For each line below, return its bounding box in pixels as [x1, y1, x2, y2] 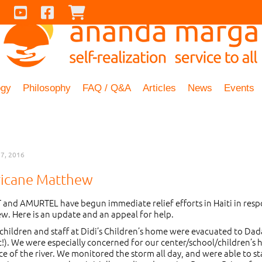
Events [224, 82, 254, 94]
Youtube [32, 5, 68, 17]
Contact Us [5, 5, 51, 17]
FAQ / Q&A [82, 82, 131, 94]
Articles [143, 82, 176, 94]
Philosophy [23, 82, 71, 94]
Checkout [90, 5, 130, 17]
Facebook [59, 5, 99, 17]
